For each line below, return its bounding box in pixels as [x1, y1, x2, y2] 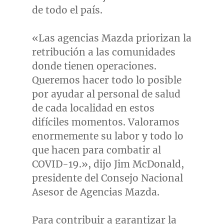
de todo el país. [31, 4, 102, 16]
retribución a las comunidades [31, 46, 175, 58]
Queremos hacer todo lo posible [31, 74, 181, 86]
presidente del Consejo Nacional [31, 172, 183, 184]
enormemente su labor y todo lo [31, 130, 183, 142]
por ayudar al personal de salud [31, 88, 180, 100]
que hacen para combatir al [31, 144, 161, 156]
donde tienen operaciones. [31, 60, 156, 72]
